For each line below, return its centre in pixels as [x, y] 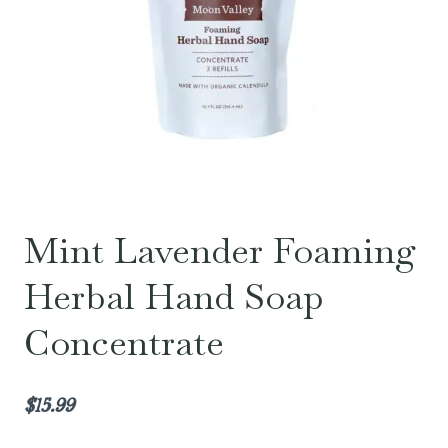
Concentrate [124, 342]
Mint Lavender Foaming [220, 250]
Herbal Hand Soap [174, 296]
